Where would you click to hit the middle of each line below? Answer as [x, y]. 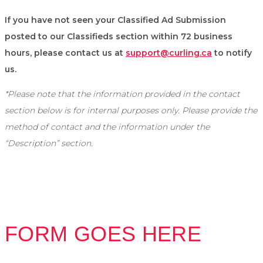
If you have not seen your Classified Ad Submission [115, 20]
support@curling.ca [169, 53]
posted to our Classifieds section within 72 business [119, 37]
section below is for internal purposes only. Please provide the [131, 111]
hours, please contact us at [65, 53]
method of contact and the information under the [107, 127]
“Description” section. [49, 144]
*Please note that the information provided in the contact [122, 94]
